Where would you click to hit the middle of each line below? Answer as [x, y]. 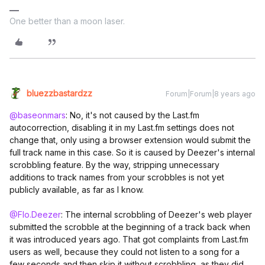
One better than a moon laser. [67, 21]
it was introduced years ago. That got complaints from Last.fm [129, 239]
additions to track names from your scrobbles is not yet [117, 177]
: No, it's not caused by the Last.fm [132, 115]
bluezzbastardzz [59, 93]
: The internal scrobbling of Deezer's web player [156, 214]
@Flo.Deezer [35, 214]
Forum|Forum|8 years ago [211, 94]
